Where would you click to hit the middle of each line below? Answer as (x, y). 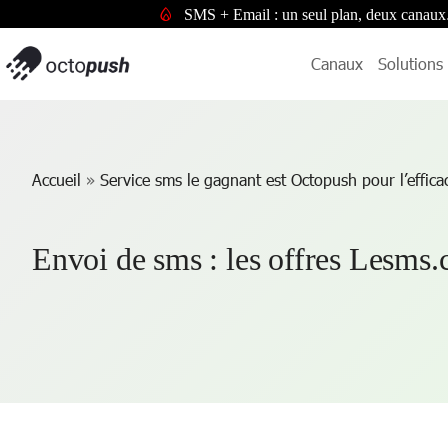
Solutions (410, 63)
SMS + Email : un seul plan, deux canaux (315, 14)
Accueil (56, 179)
